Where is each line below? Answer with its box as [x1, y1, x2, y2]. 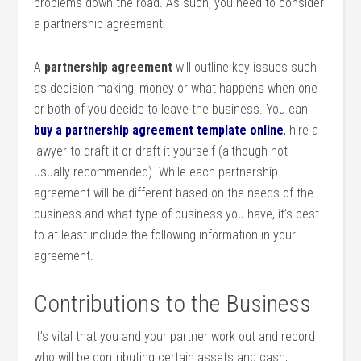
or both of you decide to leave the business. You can [34, 102, 309, 117]
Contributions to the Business [34, 289, 312, 317]
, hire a [284, 122, 319, 138]
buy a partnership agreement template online [34, 122, 284, 138]
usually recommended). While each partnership [34, 164, 279, 180]
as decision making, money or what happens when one [34, 81, 318, 96]
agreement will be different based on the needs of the [34, 185, 314, 201]
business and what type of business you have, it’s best [34, 206, 320, 222]
